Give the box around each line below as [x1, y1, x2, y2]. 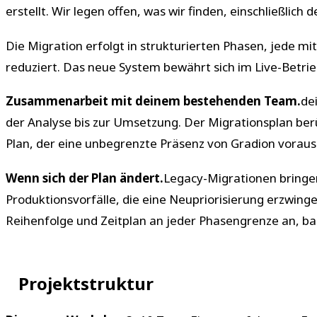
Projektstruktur [18, 272, 154, 296]
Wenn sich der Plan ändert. [6, 170, 163, 187]
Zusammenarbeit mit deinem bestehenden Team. [6, 93, 301, 110]
